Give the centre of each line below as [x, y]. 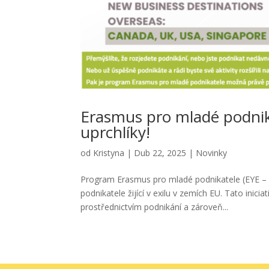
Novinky [212, 153]
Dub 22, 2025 [160, 153]
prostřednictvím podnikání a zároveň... [155, 207]
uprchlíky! [116, 132]
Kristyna [109, 153]
